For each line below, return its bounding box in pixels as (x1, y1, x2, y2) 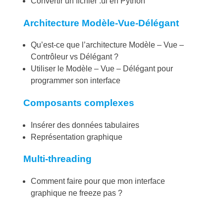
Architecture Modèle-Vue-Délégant (23, 17, 179, 28)
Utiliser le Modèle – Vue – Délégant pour (31, 64, 173, 73)
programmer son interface (31, 76, 120, 85)
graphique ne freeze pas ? (31, 189, 122, 198)
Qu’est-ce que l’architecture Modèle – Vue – (31, 41, 184, 50)
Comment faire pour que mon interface (31, 177, 165, 186)
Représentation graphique (31, 132, 122, 141)
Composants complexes (23, 98, 134, 108)
